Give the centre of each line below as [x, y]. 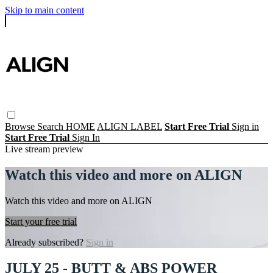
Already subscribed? [45, 242]
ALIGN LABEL [129, 126]
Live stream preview [44, 149]
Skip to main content [44, 10]
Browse [21, 126]
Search [51, 126]
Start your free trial [41, 221]
